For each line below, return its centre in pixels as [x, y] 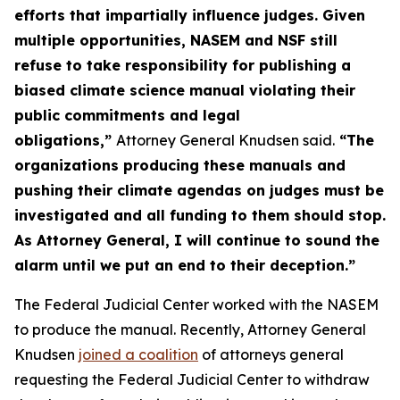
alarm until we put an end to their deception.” [185, 265]
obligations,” [65, 140]
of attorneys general [271, 354]
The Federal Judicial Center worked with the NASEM [196, 304]
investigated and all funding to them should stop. [200, 215]
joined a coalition [138, 354]
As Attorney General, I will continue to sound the [197, 240]
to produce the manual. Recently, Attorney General [190, 329]
